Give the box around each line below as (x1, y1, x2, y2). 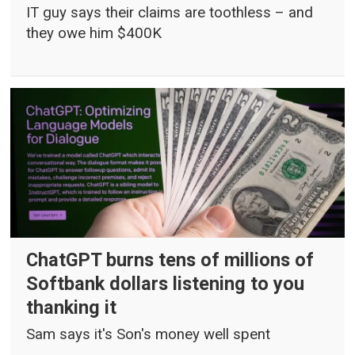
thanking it (26, 296, 117, 319)
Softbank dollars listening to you (26, 273, 305, 296)
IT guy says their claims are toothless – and (26, 3, 314, 21)
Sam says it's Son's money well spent (26, 326, 271, 344)
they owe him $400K (26, 24, 162, 42)
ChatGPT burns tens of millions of (26, 249, 315, 272)
